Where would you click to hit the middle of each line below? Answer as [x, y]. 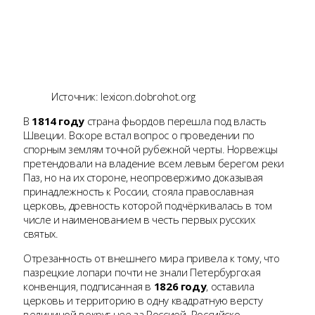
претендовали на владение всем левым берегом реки [154, 163]
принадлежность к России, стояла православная [139, 191]
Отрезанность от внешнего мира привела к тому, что [152, 258]
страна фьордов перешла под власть [175, 121]
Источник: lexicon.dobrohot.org [123, 96]
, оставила [230, 286]
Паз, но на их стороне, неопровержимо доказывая [143, 177]
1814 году [58, 121]
